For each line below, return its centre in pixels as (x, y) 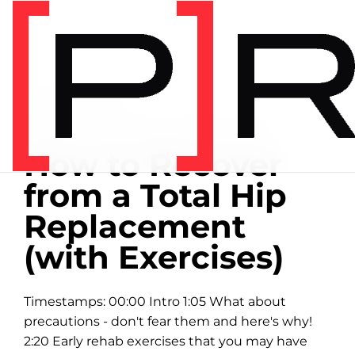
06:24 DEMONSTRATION (204, 129)
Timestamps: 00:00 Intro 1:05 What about (155, 302)
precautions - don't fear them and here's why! (168, 321)
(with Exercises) (154, 257)
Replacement (135, 226)
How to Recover (153, 164)
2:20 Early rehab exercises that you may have (166, 341)
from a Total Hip (155, 195)
